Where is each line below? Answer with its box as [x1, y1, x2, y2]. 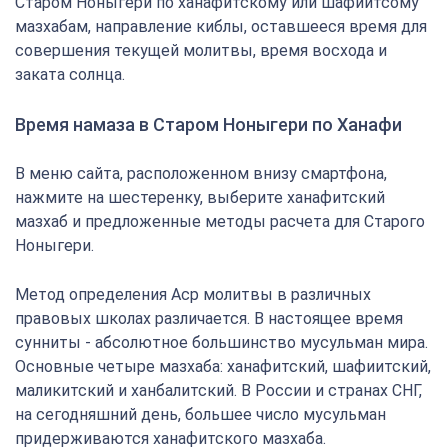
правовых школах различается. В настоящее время [15, 309, 403, 328]
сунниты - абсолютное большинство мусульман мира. [15, 333, 428, 352]
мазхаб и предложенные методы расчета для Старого [15, 212, 425, 231]
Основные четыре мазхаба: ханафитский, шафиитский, [15, 357, 431, 376]
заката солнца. [15, 65, 125, 84]
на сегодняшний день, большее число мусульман [15, 405, 386, 424]
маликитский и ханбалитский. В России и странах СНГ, [15, 381, 422, 400]
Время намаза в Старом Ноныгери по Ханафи [15, 114, 402, 135]
